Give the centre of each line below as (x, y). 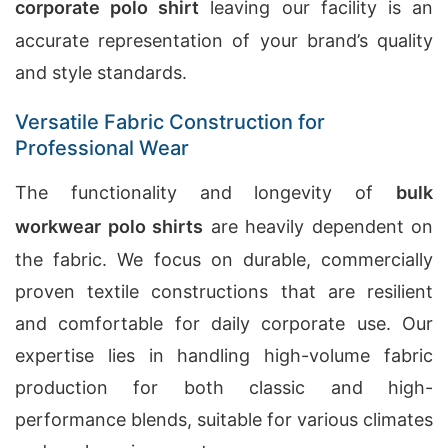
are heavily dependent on (318, 226)
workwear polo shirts (109, 226)
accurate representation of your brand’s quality (224, 40)
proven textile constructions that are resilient (224, 291)
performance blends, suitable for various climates (224, 419)
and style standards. (101, 72)
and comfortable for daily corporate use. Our (224, 323)
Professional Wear (102, 148)
